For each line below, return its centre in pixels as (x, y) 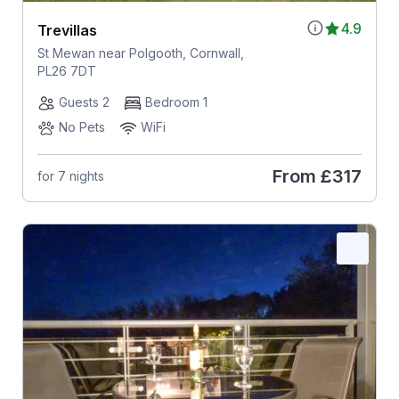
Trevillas (67, 30)
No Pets (81, 126)
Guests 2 (84, 102)
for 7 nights (70, 176)
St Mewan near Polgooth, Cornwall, (140, 53)
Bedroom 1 (176, 102)
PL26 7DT (66, 70)
